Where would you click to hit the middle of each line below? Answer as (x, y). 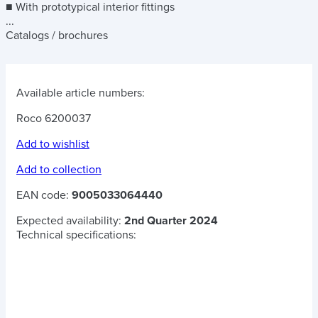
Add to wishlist (53, 144)
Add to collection (59, 170)
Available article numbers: (81, 93)
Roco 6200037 (54, 119)
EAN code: (44, 195)
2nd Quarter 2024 (171, 221)
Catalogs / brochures (57, 35)
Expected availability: (70, 221)
